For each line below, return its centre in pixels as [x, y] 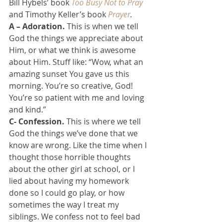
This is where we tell [104, 121]
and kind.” [28, 109]
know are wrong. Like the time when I [79, 145]
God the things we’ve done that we [74, 133]
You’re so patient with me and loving [78, 97]
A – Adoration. [37, 26]
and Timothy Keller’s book [58, 14]
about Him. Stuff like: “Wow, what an [77, 62]
